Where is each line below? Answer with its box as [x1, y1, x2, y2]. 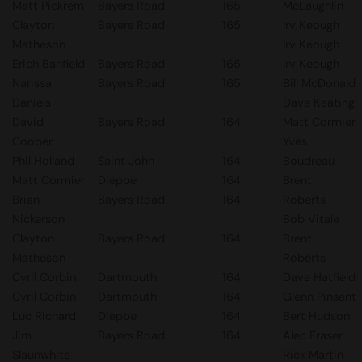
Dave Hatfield [283, 269, 356, 285]
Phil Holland [12, 153, 74, 169]
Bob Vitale [283, 211, 339, 227]
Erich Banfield [12, 56, 85, 72]
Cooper [12, 133, 53, 149]
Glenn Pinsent [283, 288, 356, 305]
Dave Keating [283, 95, 355, 111]
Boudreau [283, 153, 335, 169]
